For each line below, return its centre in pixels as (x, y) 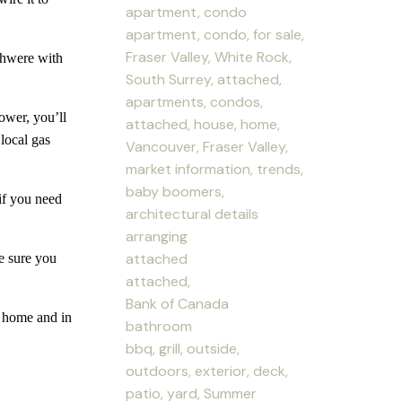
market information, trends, (215, 169)
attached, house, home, (203, 124)
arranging (157, 236)
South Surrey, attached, (204, 79)
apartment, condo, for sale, (215, 34)
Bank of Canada (178, 303)
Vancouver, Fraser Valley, (207, 146)
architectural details (192, 214)
